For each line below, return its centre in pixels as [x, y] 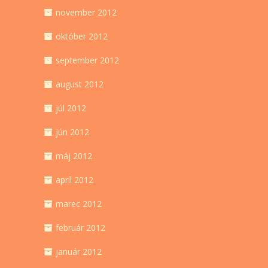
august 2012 [80, 84]
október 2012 [82, 36]
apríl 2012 [74, 180]
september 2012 [87, 60]
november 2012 [86, 13]
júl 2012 [71, 108]
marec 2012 [79, 204]
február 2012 [80, 228]
